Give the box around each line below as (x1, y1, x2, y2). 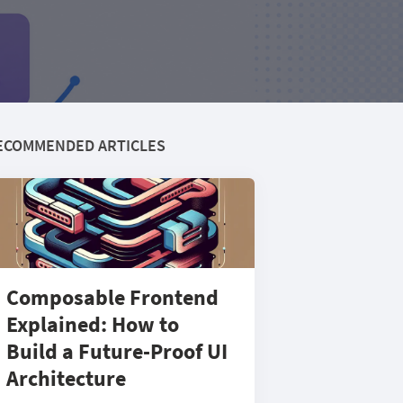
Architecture (6, 364, 126, 392)
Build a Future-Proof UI (6, 337, 228, 365)
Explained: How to (6, 310, 179, 338)
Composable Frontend (6, 283, 219, 311)
